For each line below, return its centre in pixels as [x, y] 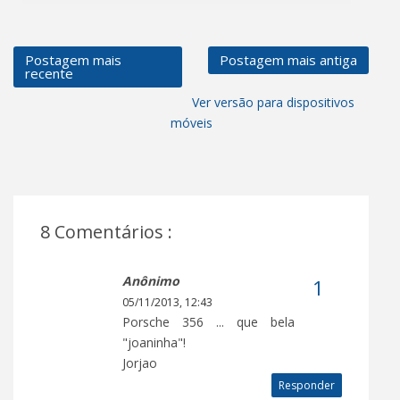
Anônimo [151, 280]
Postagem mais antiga [288, 59]
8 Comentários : [106, 231]
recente [49, 73]
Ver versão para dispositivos [273, 102]
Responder [307, 385]
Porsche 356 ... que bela [208, 321]
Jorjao [140, 362]
